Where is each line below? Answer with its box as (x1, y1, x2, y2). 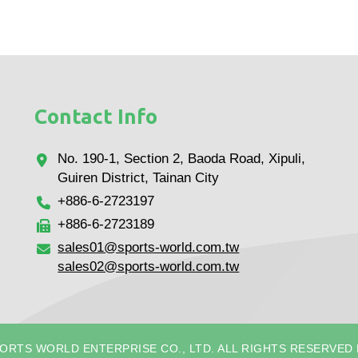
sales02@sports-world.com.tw (58, 259, 240, 275)
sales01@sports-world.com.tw (58, 240, 240, 256)
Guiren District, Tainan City (58, 170, 220, 186)
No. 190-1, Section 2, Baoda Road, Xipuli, (58, 151, 306, 167)
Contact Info (34, 105, 157, 128)
